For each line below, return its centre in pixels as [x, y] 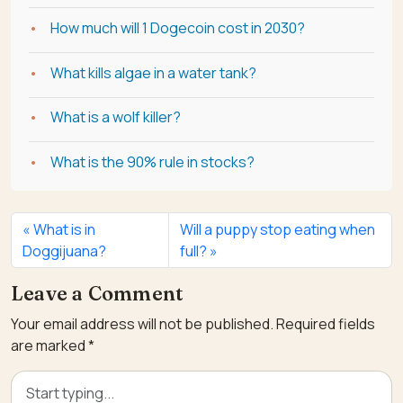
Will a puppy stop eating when [277, 229]
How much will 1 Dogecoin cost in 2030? [178, 27]
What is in [64, 229]
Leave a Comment [98, 293]
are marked [49, 345]
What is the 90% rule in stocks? [152, 161]
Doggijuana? [64, 251]
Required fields [326, 323]
